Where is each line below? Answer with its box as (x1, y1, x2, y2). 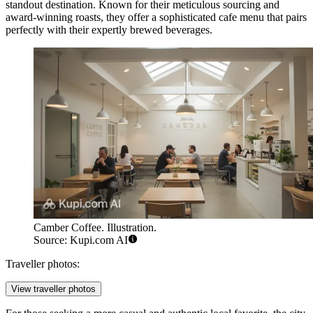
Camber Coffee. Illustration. (34, 221, 156, 233)
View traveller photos (11, 283, 96, 294)
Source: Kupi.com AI (34, 233, 128, 246)
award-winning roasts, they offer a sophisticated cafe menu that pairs (6, 11, 307, 24)
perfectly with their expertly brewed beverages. (6, 24, 212, 36)
